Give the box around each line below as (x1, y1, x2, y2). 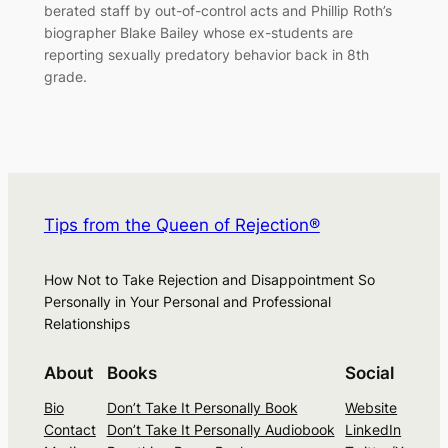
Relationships (43, 314, 130, 332)
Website (345, 399, 398, 417)
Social (345, 363, 395, 384)
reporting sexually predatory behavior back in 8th (43, 45, 369, 63)
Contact (43, 421, 96, 439)
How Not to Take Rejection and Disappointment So (43, 270, 375, 288)
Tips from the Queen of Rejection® (43, 214, 320, 235)
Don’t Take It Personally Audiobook (106, 421, 335, 439)
